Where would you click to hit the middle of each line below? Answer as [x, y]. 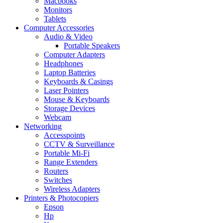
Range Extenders [71, 162]
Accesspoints [64, 135]
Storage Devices [69, 109]
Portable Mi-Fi [67, 153]
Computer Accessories [59, 28]
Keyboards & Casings [78, 82]
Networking [43, 126]
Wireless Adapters [72, 189]
